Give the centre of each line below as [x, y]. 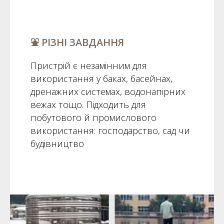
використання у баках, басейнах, [101, 78]
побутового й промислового [93, 117]
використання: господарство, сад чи [110, 130]
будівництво [57, 143]
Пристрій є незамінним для [88, 65]
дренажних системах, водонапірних [108, 91]
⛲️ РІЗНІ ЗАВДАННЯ [77, 42]
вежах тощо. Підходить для [88, 104]
